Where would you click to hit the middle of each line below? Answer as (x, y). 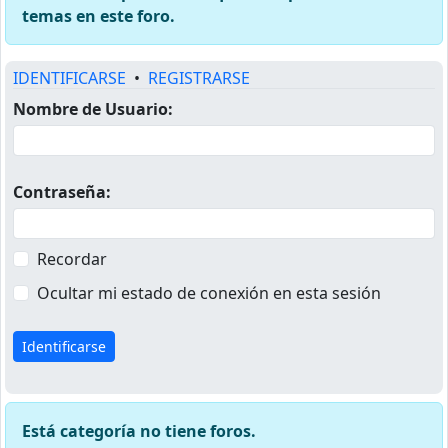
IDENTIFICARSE (69, 78)
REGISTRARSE (199, 78)
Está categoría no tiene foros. (139, 431)
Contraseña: (62, 192)
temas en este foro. (98, 16)
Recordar (72, 259)
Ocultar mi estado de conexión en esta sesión (209, 293)
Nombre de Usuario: (93, 109)
